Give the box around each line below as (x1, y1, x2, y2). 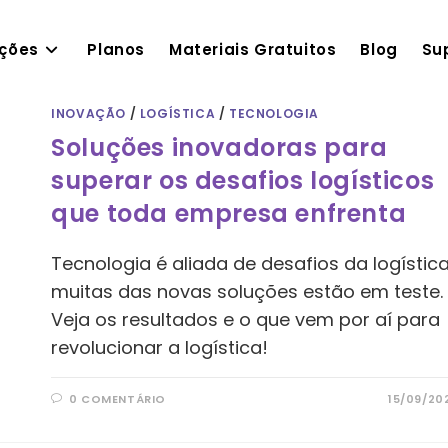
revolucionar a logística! (51, 335, 269, 360)
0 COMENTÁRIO (68, 391, 166, 407)
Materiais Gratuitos (168, 39, 337, 60)
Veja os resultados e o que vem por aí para (51, 307, 441, 332)
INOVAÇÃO (51, 105, 126, 122)
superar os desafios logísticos (51, 164, 435, 197)
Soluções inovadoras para (51, 131, 388, 164)
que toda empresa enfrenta (51, 197, 407, 230)
